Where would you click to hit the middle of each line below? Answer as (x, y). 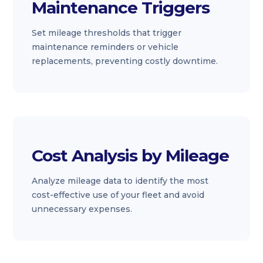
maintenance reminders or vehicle (105, 47)
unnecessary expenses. (82, 209)
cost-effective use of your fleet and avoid (118, 195)
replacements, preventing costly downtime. (125, 61)
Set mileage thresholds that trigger (107, 33)
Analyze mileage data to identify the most (120, 181)
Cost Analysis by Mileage (131, 156)
